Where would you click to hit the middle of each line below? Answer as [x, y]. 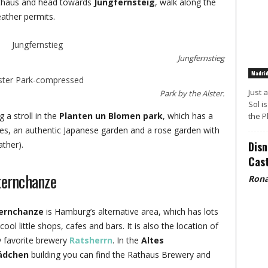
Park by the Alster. [192, 93]
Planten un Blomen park [111, 116]
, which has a [188, 116]
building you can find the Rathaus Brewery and [119, 255]
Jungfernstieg [201, 58]
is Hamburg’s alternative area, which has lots [131, 211]
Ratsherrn [91, 240]
